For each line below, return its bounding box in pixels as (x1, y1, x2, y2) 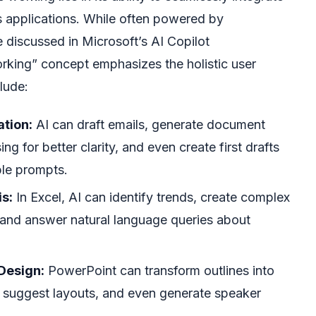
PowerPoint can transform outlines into (44, 262, 274, 278)
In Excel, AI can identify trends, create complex (13, 190, 290, 205)
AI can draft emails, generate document (32, 117, 265, 133)
